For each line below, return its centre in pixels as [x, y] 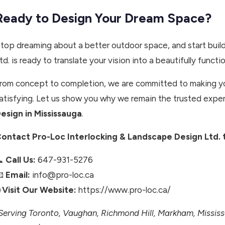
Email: [18, 175]
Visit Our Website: [39, 190]
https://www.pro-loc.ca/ [124, 190]
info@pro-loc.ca [62, 175]
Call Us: [21, 160]
